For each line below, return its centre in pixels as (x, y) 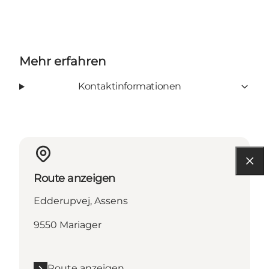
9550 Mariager (68, 225)
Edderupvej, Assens (81, 201)
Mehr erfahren (63, 62)
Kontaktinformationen (129, 86)
